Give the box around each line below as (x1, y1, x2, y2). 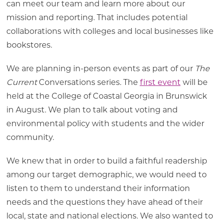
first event (139, 77, 181, 87)
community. (6, 132, 54, 142)
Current (6, 77, 39, 87)
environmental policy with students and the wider (6, 118, 204, 128)
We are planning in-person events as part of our (6, 63, 195, 73)
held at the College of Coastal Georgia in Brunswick (6, 91, 207, 101)
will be (180, 77, 208, 87)
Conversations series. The (38, 77, 140, 87)
